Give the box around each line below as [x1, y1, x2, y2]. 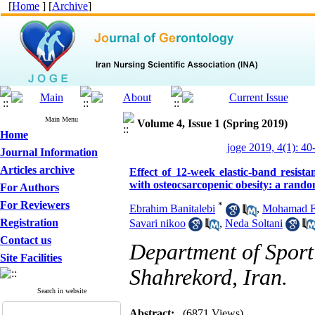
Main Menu [45, 115, 78, 123]
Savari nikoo [129, 217, 186, 229]
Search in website [37, 287, 86, 295]
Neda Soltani [225, 217, 283, 229]
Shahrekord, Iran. [129, 265, 288, 290]
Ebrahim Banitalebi [129, 202, 215, 215]
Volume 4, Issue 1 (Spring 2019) [137, 117, 288, 129]
